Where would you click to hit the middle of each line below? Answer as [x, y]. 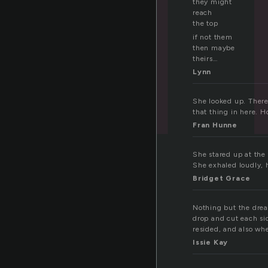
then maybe [214, 48]
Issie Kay [211, 243]
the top [205, 24]
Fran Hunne [215, 125]
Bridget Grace [222, 179]
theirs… [205, 59]
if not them [213, 37]
